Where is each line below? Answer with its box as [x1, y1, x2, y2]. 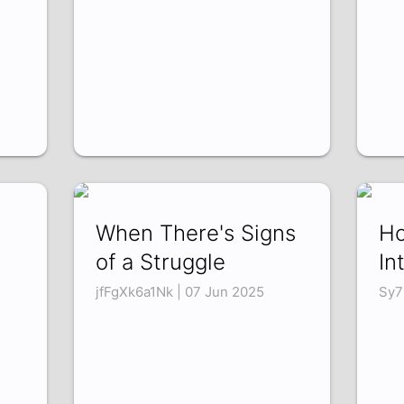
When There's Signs [96, 220, 297, 247]
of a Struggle [96, 249, 226, 276]
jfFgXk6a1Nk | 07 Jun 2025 [96, 283, 265, 301]
